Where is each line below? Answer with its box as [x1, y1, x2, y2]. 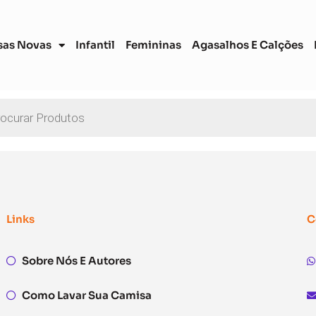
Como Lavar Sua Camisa [22, 288, 152, 302]
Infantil [75, 38, 115, 51]
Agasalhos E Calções [192, 38, 303, 51]
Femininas [126, 38, 181, 51]
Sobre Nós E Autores [22, 254, 132, 267]
